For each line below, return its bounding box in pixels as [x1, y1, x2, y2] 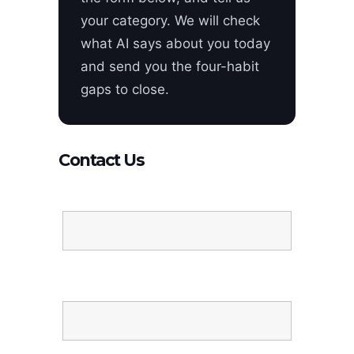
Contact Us [58, 149, 144, 170]
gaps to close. [81, 81, 169, 98]
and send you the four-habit [81, 58, 259, 75]
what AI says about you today [81, 36, 270, 52]
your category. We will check [81, 13, 260, 29]
